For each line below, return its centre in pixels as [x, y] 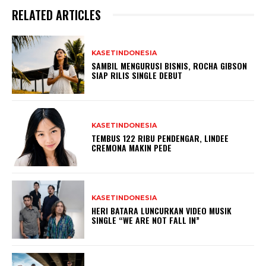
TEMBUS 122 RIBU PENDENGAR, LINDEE [160, 138]
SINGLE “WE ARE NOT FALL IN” [146, 220]
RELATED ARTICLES [56, 15]
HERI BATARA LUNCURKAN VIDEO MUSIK [162, 210]
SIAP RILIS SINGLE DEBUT [137, 75]
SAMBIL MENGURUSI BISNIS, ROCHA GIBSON [170, 65]
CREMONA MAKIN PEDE [132, 147]
